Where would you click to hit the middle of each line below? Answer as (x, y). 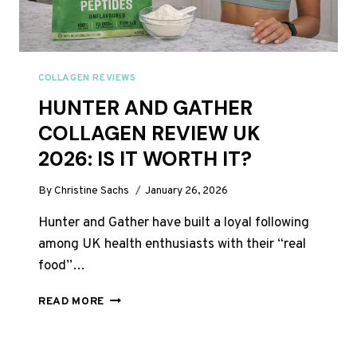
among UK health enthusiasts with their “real (172, 245)
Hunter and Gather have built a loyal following (174, 224)
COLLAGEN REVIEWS (87, 78)
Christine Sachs (92, 191)
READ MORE (72, 302)
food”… (62, 267)
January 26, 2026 (187, 191)
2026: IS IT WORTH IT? (145, 159)
